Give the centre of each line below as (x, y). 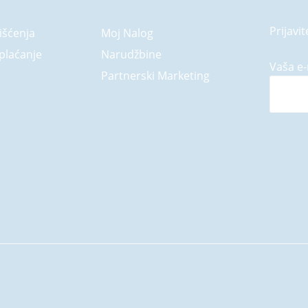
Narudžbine (132, 54)
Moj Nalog (128, 33)
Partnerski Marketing (156, 76)
